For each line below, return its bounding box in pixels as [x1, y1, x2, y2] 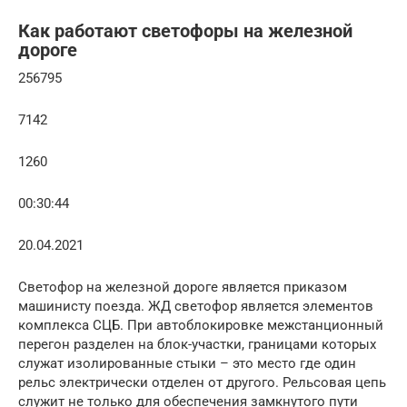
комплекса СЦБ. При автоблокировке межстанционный [18, 317, 383, 333]
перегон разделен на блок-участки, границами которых [18, 336, 376, 352]
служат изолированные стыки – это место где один [18, 355, 356, 372]
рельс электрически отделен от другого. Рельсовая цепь [18, 374, 386, 391]
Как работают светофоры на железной [18, 21, 352, 43]
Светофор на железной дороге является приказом [18, 279, 347, 295]
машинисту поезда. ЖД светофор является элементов [18, 298, 373, 314]
